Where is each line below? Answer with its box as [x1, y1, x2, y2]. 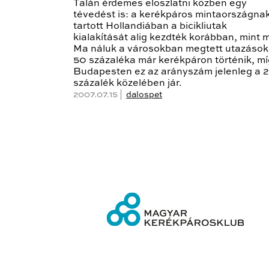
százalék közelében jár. [73, 79, 182, 89]
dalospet [126, 91, 162, 100]
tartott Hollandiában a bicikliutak [73, 22, 227, 32]
